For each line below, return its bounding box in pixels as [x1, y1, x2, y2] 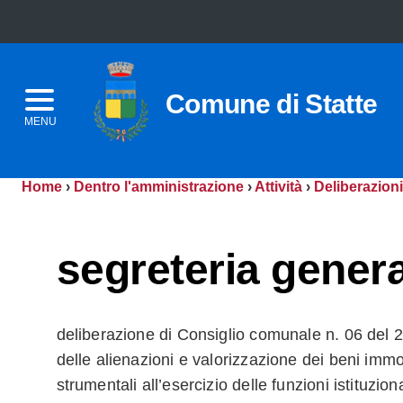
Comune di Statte [166, 89, 378, 119]
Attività [255, 178, 302, 194]
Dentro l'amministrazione [74, 178, 244, 194]
